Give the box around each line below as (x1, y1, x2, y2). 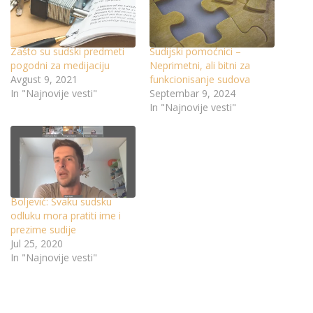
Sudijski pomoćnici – (150, 45, 241, 59)
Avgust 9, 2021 (10, 73, 78, 87)
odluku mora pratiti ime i (10, 208, 121, 222)
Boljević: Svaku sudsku (10, 194, 112, 208)
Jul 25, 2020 (10, 236, 63, 250)
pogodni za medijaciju (10, 59, 110, 73)
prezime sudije (10, 222, 76, 236)
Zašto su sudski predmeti (10, 45, 124, 59)
